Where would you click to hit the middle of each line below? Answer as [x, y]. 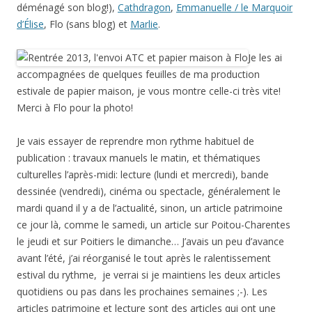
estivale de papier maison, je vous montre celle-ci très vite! [149, 91]
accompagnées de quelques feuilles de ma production [138, 74]
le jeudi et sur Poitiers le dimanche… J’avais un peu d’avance [150, 241]
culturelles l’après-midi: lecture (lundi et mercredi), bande [143, 174]
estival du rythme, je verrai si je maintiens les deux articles [149, 274]
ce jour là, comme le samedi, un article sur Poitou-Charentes [154, 224]
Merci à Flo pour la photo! [75, 107]
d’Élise [30, 24]
